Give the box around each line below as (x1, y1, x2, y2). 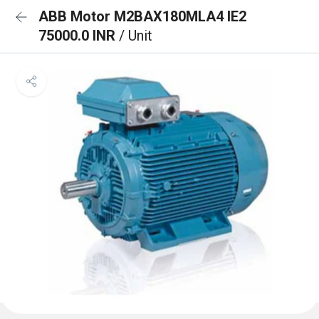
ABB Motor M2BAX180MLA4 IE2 (38, 8, 246, 25)
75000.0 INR (38, 27, 119, 44)
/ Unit (119, 27, 152, 44)
